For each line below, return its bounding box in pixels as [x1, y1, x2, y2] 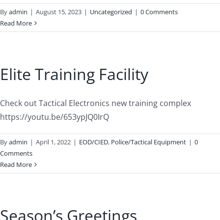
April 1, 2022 [36, 137, 71, 146]
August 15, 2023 [36, 7, 82, 16]
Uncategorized [90, 7, 132, 16]
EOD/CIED [79, 137, 108, 146]
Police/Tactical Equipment [111, 137, 186, 146]
